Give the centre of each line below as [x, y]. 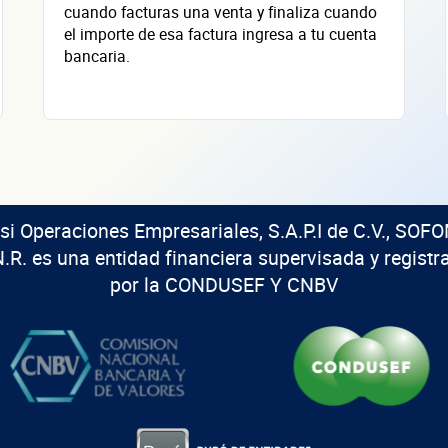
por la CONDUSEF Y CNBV [223, 284]
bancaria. [97, 56]
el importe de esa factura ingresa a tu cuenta [220, 34]
